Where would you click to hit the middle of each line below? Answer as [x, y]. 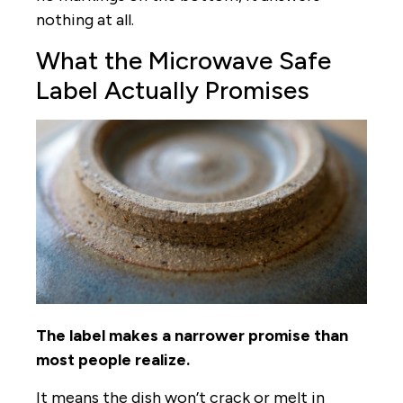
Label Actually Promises [173, 90]
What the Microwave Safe [184, 60]
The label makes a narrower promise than [192, 336]
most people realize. [113, 360]
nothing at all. [85, 20]
